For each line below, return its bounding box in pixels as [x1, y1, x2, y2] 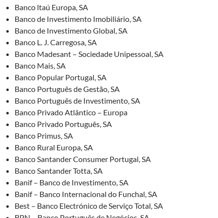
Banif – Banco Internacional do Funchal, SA [15, 189, 157, 199]
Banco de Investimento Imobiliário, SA [15, 14, 142, 24]
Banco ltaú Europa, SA [15, 2, 88, 12]
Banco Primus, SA [15, 131, 73, 141]
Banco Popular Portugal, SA [15, 73, 107, 82]
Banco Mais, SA [15, 61, 66, 71]
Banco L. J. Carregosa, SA [15, 37, 97, 47]
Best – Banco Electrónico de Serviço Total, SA [15, 201, 163, 211]
